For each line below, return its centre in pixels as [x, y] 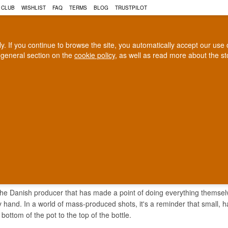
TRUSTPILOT [131, 8]
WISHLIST [33, 8]
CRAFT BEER [155, 97]
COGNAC [59, 97]
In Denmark [69, 120]
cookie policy [95, 55]
